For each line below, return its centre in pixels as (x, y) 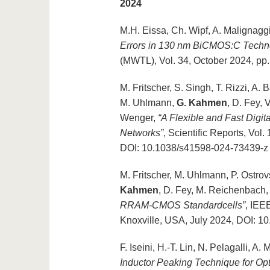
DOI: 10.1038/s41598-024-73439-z (194, 148)
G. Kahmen (202, 103)
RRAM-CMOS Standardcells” (182, 206)
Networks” (141, 133)
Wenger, (139, 118)
